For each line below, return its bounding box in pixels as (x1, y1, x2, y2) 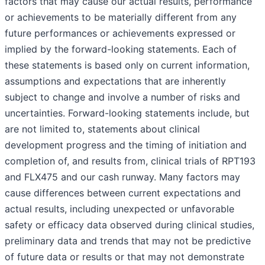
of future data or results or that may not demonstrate (5, 251, 244, 263)
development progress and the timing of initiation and (5, 139, 247, 151)
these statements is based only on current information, (5, 59, 250, 72)
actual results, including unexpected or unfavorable (5, 203, 234, 215)
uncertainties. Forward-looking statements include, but (5, 107, 250, 119)
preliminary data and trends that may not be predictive (5, 235, 251, 247)
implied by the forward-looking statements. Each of (5, 43, 237, 56)
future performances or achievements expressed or (5, 27, 235, 40)
